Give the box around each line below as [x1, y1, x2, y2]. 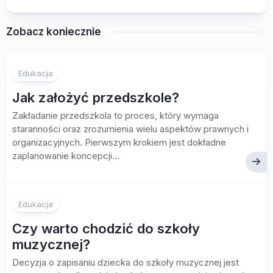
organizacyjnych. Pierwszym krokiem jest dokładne [12, 136, 226, 148]
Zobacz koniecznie [6, 26, 101, 38]
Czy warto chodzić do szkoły [12, 221, 200, 236]
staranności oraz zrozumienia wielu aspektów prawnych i [12, 123, 249, 135]
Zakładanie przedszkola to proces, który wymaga [12, 110, 219, 121]
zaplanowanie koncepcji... [12, 150, 119, 161]
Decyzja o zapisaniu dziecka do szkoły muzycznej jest [12, 257, 239, 268]
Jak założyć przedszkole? [12, 90, 179, 105]
